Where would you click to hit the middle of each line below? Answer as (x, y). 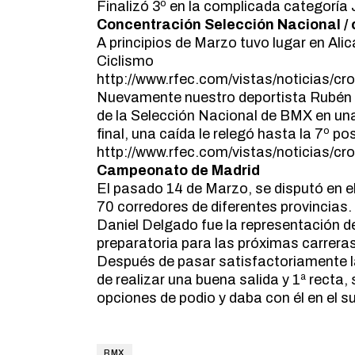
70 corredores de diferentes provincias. (224, 207)
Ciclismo (125, 61)
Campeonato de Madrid (178, 170)
